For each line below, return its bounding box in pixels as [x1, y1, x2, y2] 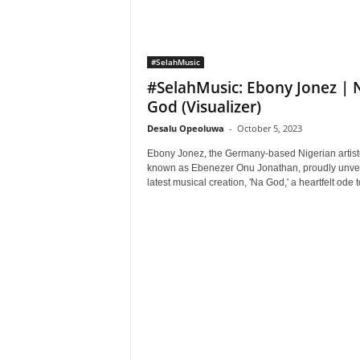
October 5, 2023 [236, 122, 302, 134]
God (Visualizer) [146, 96, 261, 117]
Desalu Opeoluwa [146, 122, 224, 134]
